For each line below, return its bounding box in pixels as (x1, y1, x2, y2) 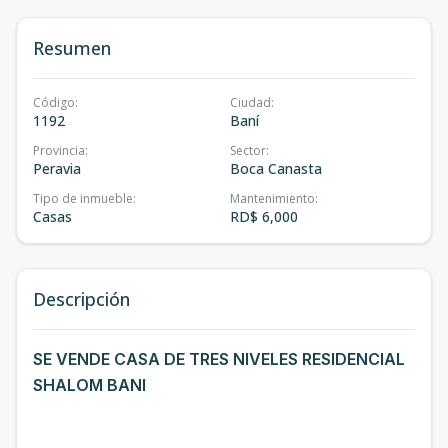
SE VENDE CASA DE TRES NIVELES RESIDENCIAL (33, 349, 405, 369)
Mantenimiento (230, 190, 315, 207)
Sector (230, 142, 266, 159)
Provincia (33, 142, 85, 159)
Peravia (33, 159, 81, 178)
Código (33, 94, 75, 111)
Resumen (33, 36, 111, 60)
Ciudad (230, 94, 271, 111)
